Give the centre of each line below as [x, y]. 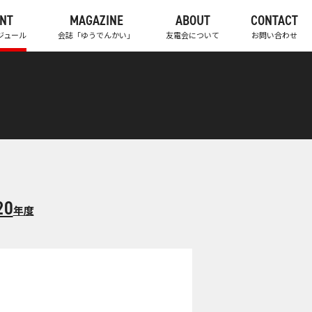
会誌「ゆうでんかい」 [96, 35]
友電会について [193, 35]
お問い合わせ [274, 35]
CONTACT [274, 20]
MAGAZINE [96, 20]
